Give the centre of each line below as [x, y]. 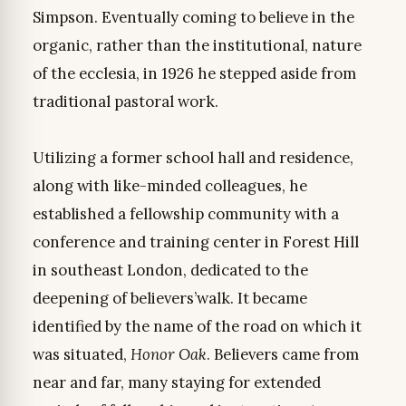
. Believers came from [282, 355]
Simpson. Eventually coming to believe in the [193, 18]
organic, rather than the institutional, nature [197, 46]
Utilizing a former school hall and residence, [193, 158]
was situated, [81, 355]
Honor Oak [168, 355]
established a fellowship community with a [185, 214]
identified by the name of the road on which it [197, 327]
